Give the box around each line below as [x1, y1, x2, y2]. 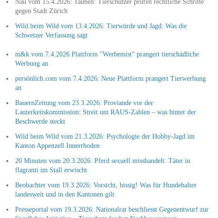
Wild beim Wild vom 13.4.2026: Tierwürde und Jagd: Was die [15, 22, 187, 30]
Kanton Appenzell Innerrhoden [15, 142, 100, 149]
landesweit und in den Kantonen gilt [15, 190, 114, 198]
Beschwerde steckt [15, 117, 65, 125]
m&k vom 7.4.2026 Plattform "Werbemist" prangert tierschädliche [15, 50, 199, 58]
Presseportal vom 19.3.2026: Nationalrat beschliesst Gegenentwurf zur [15, 205, 209, 213]
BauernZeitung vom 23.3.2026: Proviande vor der [15, 99, 153, 107]
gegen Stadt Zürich [15, 7, 68, 15]
